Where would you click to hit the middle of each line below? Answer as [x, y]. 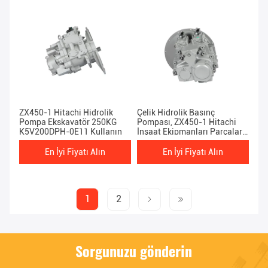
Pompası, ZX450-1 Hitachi [187, 122]
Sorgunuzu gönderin [134, 251]
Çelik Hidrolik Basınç [176, 113]
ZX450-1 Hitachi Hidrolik [66, 113]
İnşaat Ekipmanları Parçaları [191, 132]
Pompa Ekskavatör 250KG [68, 122]
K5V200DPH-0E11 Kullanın [71, 132]
